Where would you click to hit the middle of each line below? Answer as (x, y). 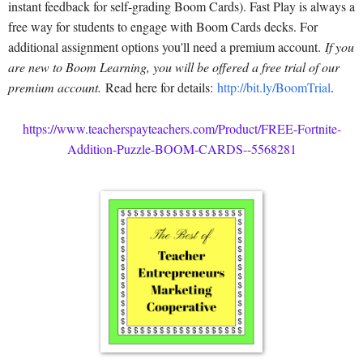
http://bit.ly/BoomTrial (274, 88)
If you (340, 47)
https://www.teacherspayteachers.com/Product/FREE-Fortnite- (181, 128)
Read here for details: (159, 88)
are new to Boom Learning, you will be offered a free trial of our (174, 67)
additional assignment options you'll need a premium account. (167, 47)
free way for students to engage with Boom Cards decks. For (163, 27)
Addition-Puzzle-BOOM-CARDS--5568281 (181, 148)
